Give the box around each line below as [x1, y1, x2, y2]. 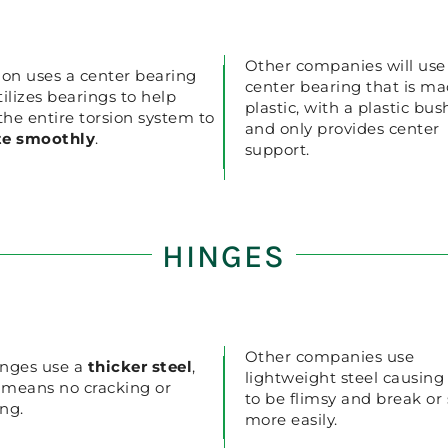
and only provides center [244, 118, 440, 138]
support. [244, 139, 310, 159]
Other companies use [244, 346, 415, 366]
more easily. [244, 409, 338, 429]
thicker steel [83, 357, 193, 377]
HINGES [162, 238, 286, 276]
